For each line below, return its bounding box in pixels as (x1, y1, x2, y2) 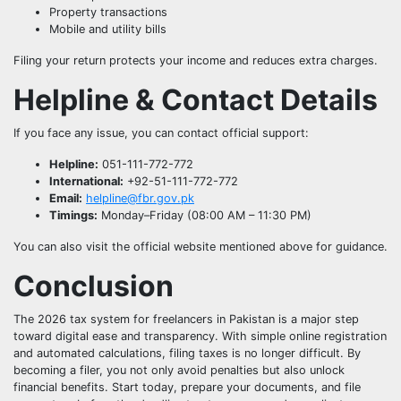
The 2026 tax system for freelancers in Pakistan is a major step (13, 311, 359, 326)
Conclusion (13, 268, 174, 303)
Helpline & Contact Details (13, 81, 378, 117)
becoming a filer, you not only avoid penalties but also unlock (13, 363, 345, 377)
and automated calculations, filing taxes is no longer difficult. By (13, 346, 361, 360)
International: (49, 174, 124, 188)
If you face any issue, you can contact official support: (13, 125, 309, 140)
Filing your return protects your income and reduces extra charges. (13, 53, 378, 67)
